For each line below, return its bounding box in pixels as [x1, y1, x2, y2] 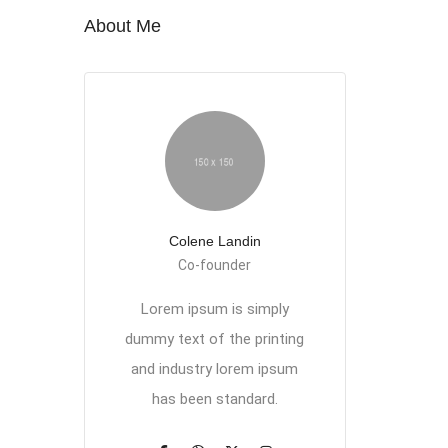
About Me [83, 16, 161, 36]
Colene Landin [168, 233, 261, 249]
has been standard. [151, 390, 278, 408]
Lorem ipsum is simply [140, 300, 289, 318]
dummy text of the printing [125, 330, 304, 348]
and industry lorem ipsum [131, 360, 298, 378]
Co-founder [178, 257, 251, 273]
